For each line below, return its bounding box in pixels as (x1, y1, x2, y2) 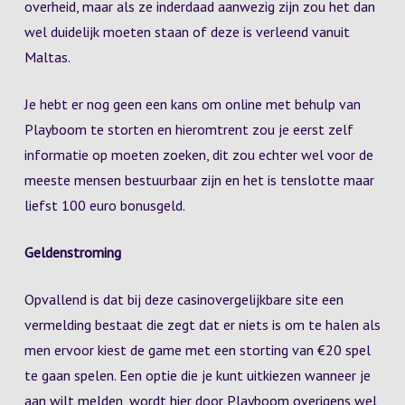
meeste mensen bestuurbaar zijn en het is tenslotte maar (24, 171, 374, 189)
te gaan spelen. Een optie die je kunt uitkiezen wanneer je (24, 366, 371, 384)
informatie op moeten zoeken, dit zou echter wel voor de (24, 146, 373, 164)
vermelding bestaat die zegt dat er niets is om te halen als (24, 316, 381, 334)
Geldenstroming (24, 243, 121, 261)
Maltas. (24, 48, 71, 66)
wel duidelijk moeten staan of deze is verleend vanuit (24, 23, 350, 41)
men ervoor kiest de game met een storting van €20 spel (24, 341, 371, 359)
